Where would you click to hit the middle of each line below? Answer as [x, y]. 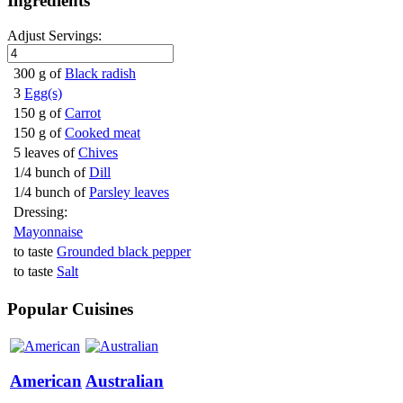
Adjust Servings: [54, 35]
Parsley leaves [129, 192]
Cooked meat [103, 132]
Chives [98, 152]
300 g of [37, 73]
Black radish [100, 73]
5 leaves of [44, 152]
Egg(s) [43, 93]
